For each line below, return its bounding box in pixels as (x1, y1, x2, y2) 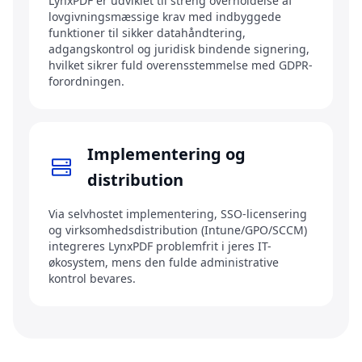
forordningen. (48, 74, 124, 90)
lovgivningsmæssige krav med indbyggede (48, 9, 281, 25)
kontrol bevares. (48, 271, 136, 287)
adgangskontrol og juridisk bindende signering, (48, 41, 309, 57)
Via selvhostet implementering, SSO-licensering (48, 206, 307, 222)
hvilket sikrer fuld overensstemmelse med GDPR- (48, 57, 313, 74)
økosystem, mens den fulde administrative (48, 255, 279, 271)
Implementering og (86, 143, 246, 166)
